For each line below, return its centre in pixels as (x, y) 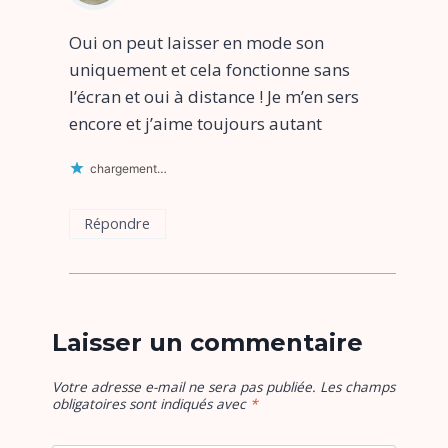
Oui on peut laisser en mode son (196, 43)
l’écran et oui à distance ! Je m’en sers (214, 97)
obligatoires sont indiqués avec (151, 404)
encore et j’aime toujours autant (195, 124)
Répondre (117, 224)
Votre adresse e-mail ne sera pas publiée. (184, 387)
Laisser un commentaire (207, 343)
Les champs (357, 387)
